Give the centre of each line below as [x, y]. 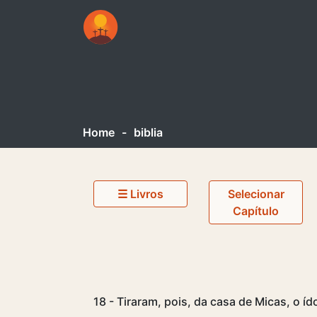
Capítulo [256, 211]
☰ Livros [147, 194]
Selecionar [256, 194]
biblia [148, 132]
